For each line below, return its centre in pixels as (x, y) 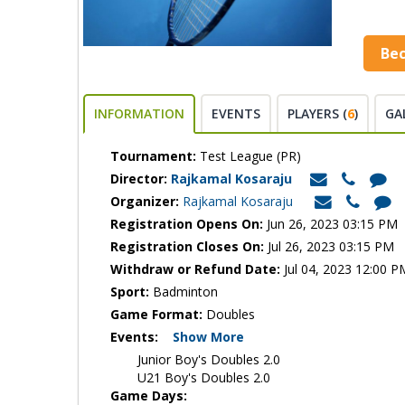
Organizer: (145, 201)
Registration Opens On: (187, 224)
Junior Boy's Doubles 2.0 (209, 359)
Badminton (184, 292)
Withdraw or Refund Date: (195, 269)
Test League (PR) (249, 156)
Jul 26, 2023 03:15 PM (329, 246)
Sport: (130, 292)
